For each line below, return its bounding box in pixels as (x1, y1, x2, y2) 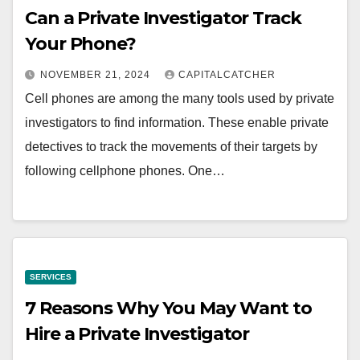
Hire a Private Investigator (25, 323, 250, 346)
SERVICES (30, 272, 72, 282)
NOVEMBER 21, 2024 (40, 68, 153, 80)
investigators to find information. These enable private (25, 115, 329, 129)
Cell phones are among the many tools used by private (25, 91, 334, 105)
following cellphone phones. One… (25, 163, 225, 178)
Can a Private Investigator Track (25, 6, 301, 29)
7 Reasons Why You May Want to (25, 297, 313, 320)
